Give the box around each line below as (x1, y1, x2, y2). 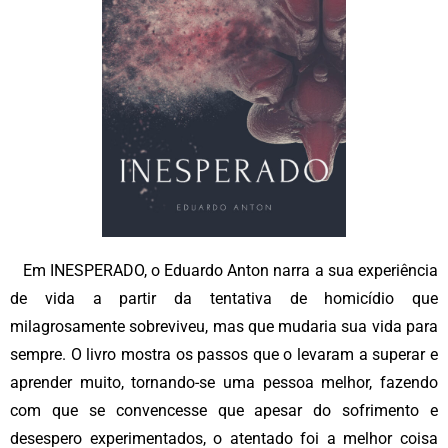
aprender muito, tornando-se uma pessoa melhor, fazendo (10, 373, 438, 392)
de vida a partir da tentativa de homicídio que (10, 289, 438, 308)
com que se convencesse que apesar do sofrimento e (10, 401, 438, 420)
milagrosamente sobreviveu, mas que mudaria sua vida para (10, 317, 438, 336)
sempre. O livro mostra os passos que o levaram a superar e (10, 345, 438, 364)
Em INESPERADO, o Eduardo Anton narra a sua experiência (10, 261, 438, 280)
